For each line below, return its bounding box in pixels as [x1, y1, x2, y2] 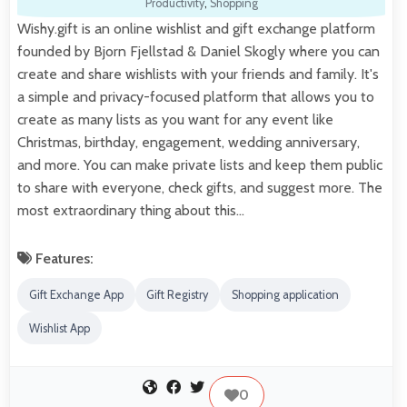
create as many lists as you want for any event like [17, 111, 333, 129]
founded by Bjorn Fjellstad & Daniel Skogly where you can [17, 43, 380, 61]
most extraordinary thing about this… [17, 202, 244, 220]
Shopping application [231, 287, 339, 302]
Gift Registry [146, 287, 209, 302]
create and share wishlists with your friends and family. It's [17, 65, 379, 84]
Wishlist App [28, 321, 90, 335]
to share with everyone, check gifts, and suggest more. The [17, 179, 382, 197]
